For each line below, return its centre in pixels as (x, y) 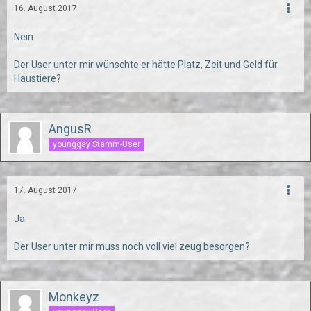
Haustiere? (37, 78)
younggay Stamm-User (96, 144)
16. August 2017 (45, 8)
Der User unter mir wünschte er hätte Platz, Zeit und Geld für (146, 65)
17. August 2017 (45, 190)
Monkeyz (74, 297)
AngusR (70, 129)
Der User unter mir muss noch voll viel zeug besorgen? (132, 246)
